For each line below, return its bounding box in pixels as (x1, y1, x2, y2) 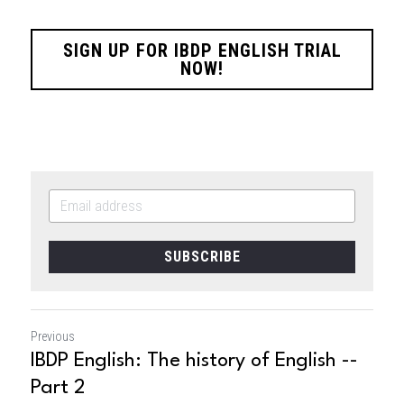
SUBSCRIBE (163, 247, 241, 265)
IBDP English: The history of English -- (31, 350, 358, 371)
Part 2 (31, 377, 86, 398)
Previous (31, 328, 75, 344)
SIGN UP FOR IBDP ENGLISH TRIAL (62, 39, 342, 61)
